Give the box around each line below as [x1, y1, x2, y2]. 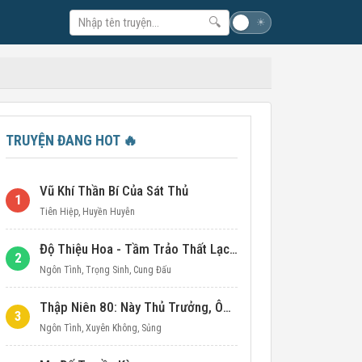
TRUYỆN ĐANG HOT [6, 132, 123, 149]
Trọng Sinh [86, 264, 129, 276]
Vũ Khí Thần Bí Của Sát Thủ [40, 183, 188, 199]
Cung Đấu [133, 264, 171, 276]
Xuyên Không [86, 322, 137, 334]
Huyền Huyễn [82, 206, 135, 217]
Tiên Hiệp [40, 206, 78, 217]
